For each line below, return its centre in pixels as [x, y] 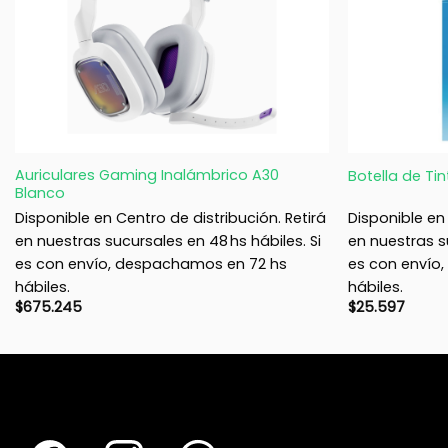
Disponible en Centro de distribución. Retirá [170, 217]
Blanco [39, 193]
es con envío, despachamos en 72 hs [150, 263]
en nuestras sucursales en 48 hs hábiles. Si [167, 240]
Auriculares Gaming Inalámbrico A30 [146, 175]
